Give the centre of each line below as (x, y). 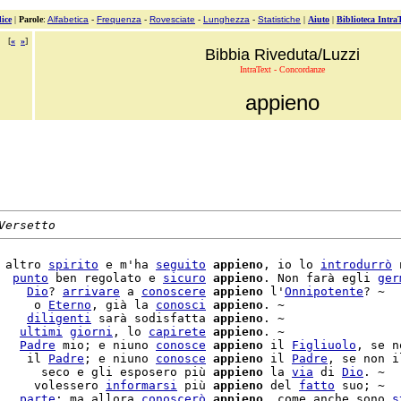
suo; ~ (360, 385)
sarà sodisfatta (152, 318)
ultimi (41, 332)
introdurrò (356, 264)
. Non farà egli (320, 278)
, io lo (292, 264)
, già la (124, 305)
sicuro (184, 278)
